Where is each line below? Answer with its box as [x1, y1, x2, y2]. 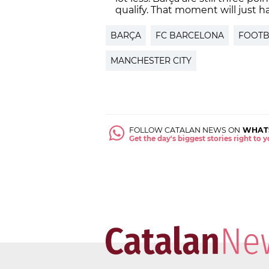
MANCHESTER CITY [110, 55, 192, 67]
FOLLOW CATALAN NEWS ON [129, 125, 241, 135]
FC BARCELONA [156, 30, 224, 41]
